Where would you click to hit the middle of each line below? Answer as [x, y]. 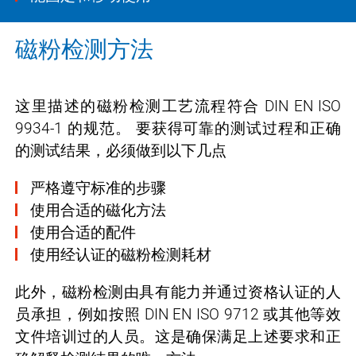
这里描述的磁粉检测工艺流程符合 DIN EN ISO [178, 106]
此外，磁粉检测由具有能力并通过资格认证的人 [178, 292]
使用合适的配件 [83, 232]
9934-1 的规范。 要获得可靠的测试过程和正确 [178, 128]
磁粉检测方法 [84, 49]
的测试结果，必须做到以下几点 [121, 150]
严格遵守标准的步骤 [98, 188]
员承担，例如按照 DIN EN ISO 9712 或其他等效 [178, 314]
